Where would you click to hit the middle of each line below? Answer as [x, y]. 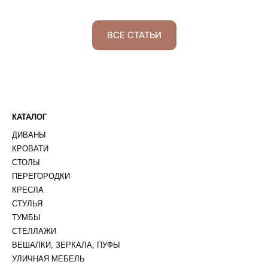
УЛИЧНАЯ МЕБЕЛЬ [48, 258]
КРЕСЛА [28, 190]
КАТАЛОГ [29, 117]
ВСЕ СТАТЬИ [134, 35]
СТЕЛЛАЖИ [34, 231]
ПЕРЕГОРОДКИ [41, 176]
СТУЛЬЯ [27, 203]
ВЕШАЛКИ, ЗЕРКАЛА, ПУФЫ [66, 245]
